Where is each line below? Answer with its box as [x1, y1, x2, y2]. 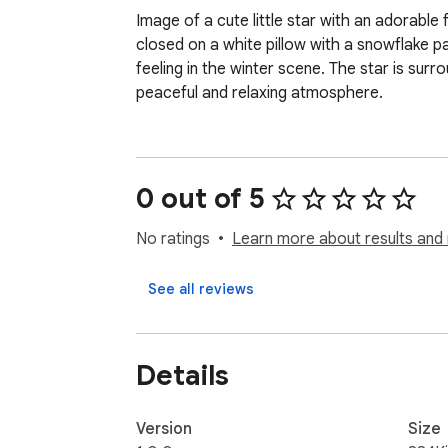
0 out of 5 [136, 181, 265, 217]
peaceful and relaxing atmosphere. [136, 83, 383, 104]
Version [136, 418, 192, 439]
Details [136, 357, 229, 393]
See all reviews [148, 280, 254, 299]
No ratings [136, 229, 210, 250]
